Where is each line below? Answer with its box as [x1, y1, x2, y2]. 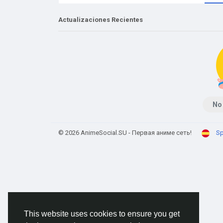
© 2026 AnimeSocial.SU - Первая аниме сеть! [58, 129, 192, 136]
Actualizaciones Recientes [58, 16, 143, 23]
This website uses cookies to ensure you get [24, 210, 180, 219]
